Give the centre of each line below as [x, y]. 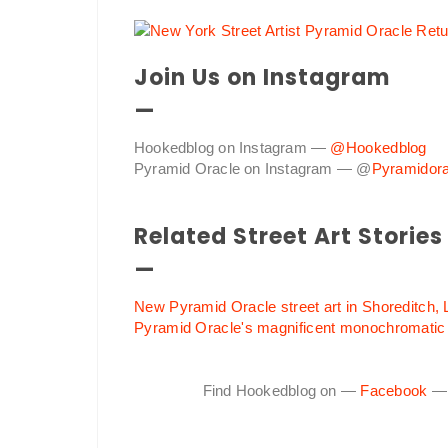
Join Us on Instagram [262, 78]
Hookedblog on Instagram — [232, 148]
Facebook [394, 391]
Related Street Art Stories [288, 237]
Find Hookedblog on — [281, 391]
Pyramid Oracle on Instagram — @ [253, 169]
